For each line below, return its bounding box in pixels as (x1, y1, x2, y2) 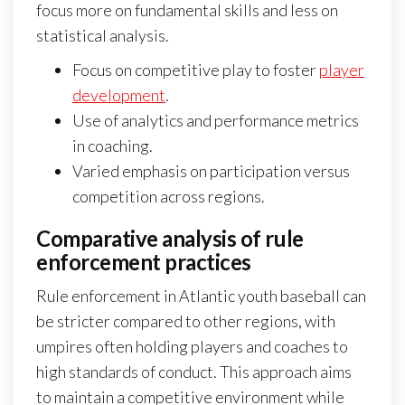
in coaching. (72, 135, 153, 155)
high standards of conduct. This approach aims (36, 361, 352, 381)
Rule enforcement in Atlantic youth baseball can (36, 285, 366, 306)
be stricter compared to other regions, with (36, 310, 335, 331)
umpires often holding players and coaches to (36, 335, 348, 356)
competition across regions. (72, 185, 265, 206)
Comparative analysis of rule (36, 224, 304, 251)
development (72, 84, 165, 105)
